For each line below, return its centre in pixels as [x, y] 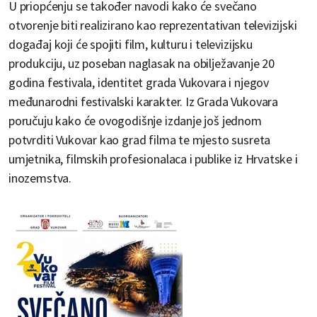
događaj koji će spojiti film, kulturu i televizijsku [131, 45]
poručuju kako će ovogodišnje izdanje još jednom [135, 121]
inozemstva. [40, 178]
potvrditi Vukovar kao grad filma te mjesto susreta [140, 140]
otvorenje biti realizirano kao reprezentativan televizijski [153, 25]
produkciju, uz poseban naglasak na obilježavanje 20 [142, 64]
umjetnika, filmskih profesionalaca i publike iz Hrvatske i [153, 159]
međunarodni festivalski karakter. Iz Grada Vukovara [144, 102]
